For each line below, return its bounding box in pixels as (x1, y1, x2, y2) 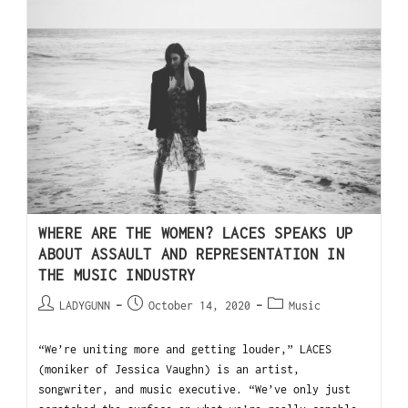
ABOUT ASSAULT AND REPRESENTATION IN (38, 246, 345, 263)
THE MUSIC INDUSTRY (38, 267, 196, 284)
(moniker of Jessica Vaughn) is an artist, (38, 362, 301, 377)
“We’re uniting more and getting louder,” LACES (38, 342, 332, 357)
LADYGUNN (59, 299, 111, 313)
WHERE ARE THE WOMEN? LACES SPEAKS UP (38, 225, 353, 242)
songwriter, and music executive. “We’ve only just (38, 382, 352, 397)
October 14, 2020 (148, 299, 251, 313)
